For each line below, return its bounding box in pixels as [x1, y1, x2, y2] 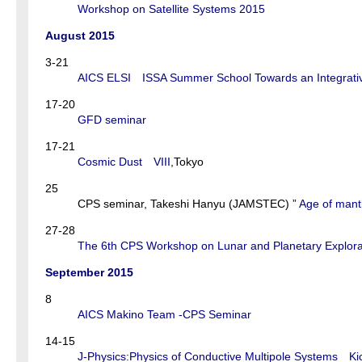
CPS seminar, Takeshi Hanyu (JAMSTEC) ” [78, 197, 297, 211]
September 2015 [45, 266, 133, 280]
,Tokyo [170, 155, 204, 169]
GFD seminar [78, 113, 146, 127]
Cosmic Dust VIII [78, 155, 170, 169]
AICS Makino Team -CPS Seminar [78, 308, 251, 322]
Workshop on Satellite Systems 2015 [78, 2, 265, 16]
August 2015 [45, 29, 115, 43]
